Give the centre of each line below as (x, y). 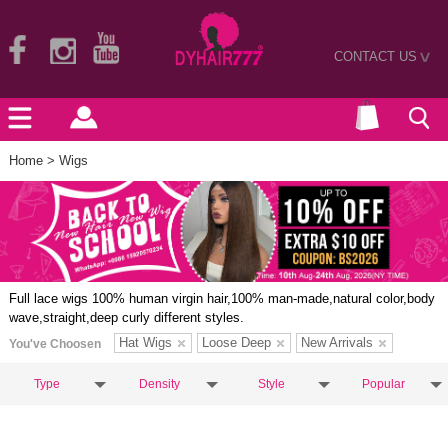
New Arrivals (337, 343)
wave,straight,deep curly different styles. (126, 318)
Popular (383, 384)
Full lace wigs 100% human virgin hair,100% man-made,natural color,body (222, 299)
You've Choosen (55, 344)
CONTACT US (375, 56)
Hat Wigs (145, 343)
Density (159, 384)
